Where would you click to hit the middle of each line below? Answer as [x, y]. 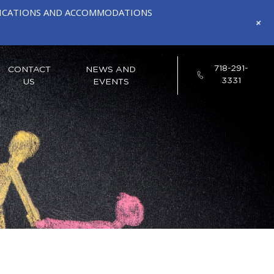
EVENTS [111, 82]
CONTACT [29, 69]
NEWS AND [111, 69]
